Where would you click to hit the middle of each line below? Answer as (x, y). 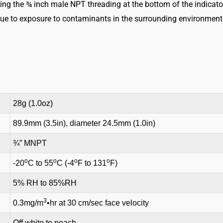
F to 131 (92, 163)
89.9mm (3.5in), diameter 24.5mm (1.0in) (84, 123)
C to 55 (41, 163)
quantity (100, 26)
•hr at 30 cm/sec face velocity (98, 203)
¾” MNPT (30, 143)
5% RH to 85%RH (45, 183)
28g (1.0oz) (33, 104)
